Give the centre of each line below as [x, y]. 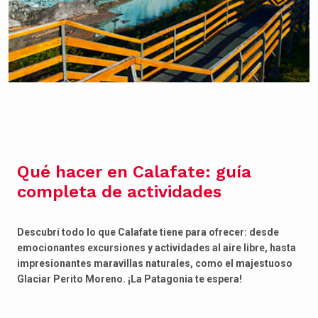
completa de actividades [119, 192]
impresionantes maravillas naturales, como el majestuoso [155, 263]
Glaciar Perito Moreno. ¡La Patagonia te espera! [130, 279]
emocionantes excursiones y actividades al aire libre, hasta [157, 248]
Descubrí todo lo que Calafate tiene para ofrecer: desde [148, 232]
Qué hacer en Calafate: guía [134, 172]
